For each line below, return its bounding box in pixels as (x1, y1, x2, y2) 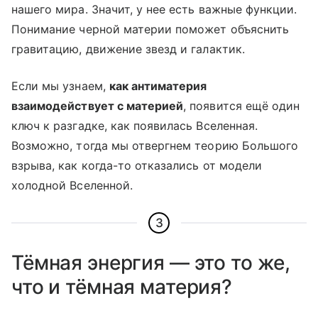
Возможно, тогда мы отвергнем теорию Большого (11, 138, 299, 153)
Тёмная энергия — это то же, (11, 250, 291, 275)
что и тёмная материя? (11, 274, 233, 299)
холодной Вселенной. (11, 177, 133, 192)
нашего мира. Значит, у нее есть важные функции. (11, 1, 297, 16)
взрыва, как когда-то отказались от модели (11, 158, 262, 172)
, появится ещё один (183, 98, 300, 113)
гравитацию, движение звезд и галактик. (11, 41, 245, 56)
